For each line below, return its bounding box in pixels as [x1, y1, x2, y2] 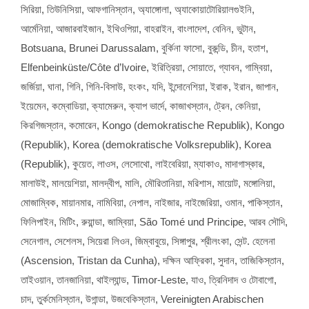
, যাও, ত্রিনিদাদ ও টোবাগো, [186, 273, 277, 286]
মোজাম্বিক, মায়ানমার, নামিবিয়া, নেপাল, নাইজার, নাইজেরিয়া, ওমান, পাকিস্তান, [21, 196, 283, 208]
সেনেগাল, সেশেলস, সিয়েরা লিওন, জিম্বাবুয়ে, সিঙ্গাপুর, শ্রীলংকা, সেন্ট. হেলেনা [21, 235, 275, 247]
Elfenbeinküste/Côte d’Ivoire [21, 61, 146, 73]
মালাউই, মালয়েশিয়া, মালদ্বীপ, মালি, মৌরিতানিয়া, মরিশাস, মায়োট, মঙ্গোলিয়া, [21, 177, 275, 189]
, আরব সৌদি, [243, 215, 288, 228]
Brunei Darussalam [69, 41, 156, 54]
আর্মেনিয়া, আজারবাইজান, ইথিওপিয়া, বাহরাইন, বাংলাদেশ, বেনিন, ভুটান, [21, 22, 256, 34]
